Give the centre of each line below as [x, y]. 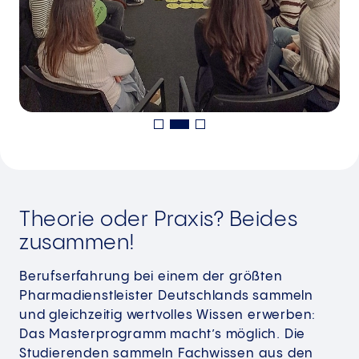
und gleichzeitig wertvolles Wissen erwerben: [168, 316]
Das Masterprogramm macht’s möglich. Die [163, 335]
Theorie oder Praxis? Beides [159, 220]
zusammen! [77, 244]
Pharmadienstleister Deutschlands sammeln [166, 296]
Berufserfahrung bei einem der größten [151, 277]
